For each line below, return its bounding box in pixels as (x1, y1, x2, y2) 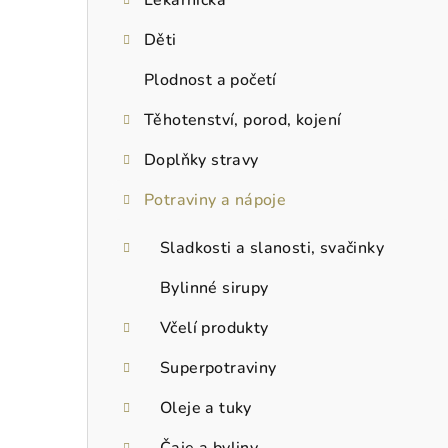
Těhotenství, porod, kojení (144, 108, 342, 131)
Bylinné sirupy (160, 276, 269, 299)
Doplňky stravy (144, 148, 259, 171)
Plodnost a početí (144, 68, 277, 91)
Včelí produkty (160, 316, 269, 339)
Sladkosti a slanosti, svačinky (160, 236, 384, 259)
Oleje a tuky (160, 396, 252, 419)
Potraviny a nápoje (144, 188, 287, 211)
